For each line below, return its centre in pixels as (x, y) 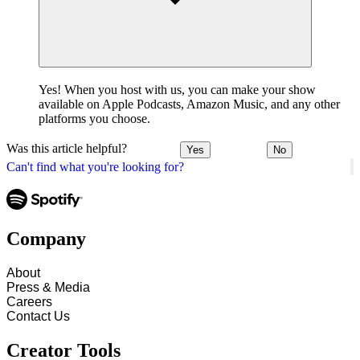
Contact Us (38, 317)
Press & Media (48, 288)
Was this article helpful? (67, 149)
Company (46, 239)
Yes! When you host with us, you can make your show (177, 89)
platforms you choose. (94, 118)
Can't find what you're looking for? (95, 166)
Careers (29, 302)
